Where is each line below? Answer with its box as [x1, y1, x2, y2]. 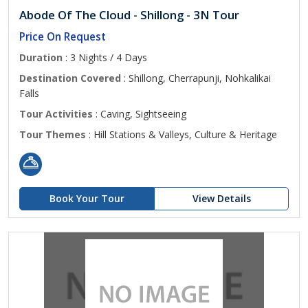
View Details [192, 192, 251, 205]
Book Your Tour [49, 192, 124, 205]
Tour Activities [19, 107, 93, 120]
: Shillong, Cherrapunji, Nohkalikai [121, 71, 271, 85]
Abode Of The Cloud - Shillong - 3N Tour [19, 7, 239, 23]
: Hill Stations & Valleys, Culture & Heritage [86, 128, 277, 141]
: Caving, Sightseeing [93, 107, 186, 120]
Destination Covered [19, 71, 121, 85]
